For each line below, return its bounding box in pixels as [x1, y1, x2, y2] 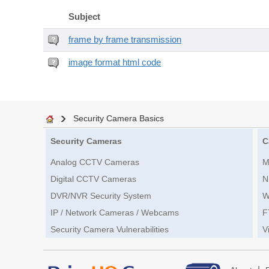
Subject [68, 12, 100, 22]
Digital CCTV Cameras [50, 174, 136, 184]
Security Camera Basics [73, 113, 164, 123]
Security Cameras [50, 136, 122, 147]
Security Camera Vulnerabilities [50, 225, 169, 235]
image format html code [68, 58, 161, 67]
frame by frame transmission [68, 35, 181, 44]
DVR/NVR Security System [50, 191, 151, 201]
